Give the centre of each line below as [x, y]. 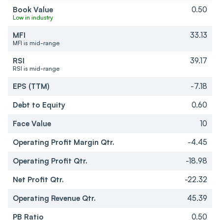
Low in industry [33, 18]
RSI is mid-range [36, 69]
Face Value [32, 124]
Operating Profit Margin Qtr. [64, 142]
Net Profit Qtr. [38, 180]
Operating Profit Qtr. [50, 161]
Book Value [33, 10]
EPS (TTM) [31, 86]
